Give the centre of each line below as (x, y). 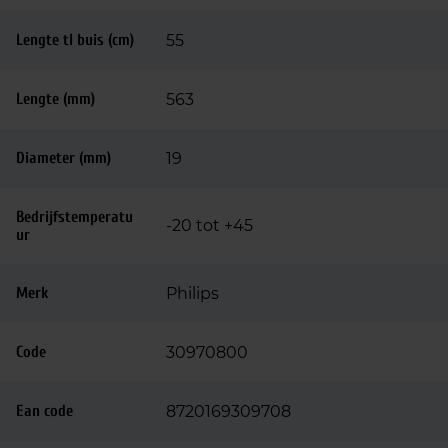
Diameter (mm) (63, 158)
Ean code (44, 411)
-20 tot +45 (209, 225)
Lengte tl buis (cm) (75, 40)
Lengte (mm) (55, 99)
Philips (192, 293)
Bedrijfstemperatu (74, 217)
